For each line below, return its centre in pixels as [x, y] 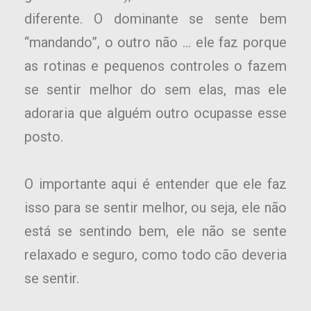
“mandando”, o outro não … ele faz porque [155, 43]
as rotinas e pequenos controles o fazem [155, 66]
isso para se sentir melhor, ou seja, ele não [155, 208]
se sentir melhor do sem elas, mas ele [155, 90]
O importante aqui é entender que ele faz [155, 184]
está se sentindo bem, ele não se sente [155, 232]
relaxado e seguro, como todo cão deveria [155, 255]
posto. [44, 137]
